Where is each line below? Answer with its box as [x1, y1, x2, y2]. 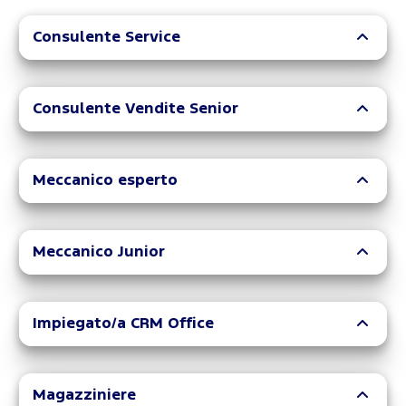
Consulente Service [33, 30, 180, 44]
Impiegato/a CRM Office [33, 316, 214, 331]
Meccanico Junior [33, 245, 165, 259]
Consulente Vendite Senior [33, 101, 238, 116]
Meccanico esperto [33, 173, 178, 188]
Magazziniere [33, 388, 136, 402]
